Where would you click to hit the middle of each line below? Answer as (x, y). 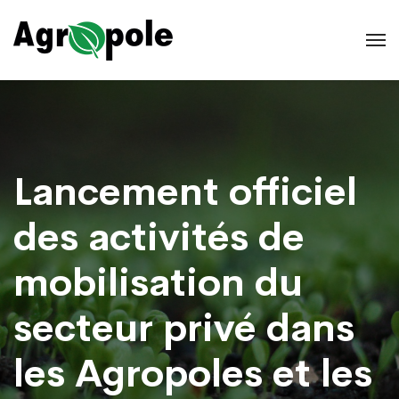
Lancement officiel (185, 192)
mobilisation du (158, 283)
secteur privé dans (184, 328)
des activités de (159, 237)
